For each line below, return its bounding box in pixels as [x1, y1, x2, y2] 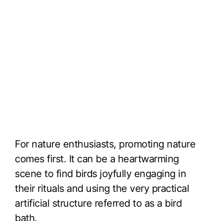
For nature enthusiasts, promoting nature [15, 138, 195, 150]
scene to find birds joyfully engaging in [15, 167, 186, 180]
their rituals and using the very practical [15, 182, 189, 194]
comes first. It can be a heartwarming [15, 152, 179, 165]
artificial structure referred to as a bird [15, 197, 182, 209]
